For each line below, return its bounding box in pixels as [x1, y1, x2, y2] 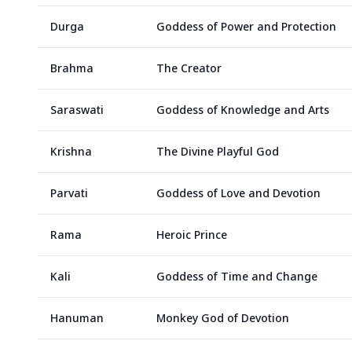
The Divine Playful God [156, 144, 279, 159]
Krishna [50, 144, 92, 159]
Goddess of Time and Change [156, 269, 317, 284]
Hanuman [50, 310, 104, 325]
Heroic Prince [156, 227, 227, 242]
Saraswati [50, 102, 104, 117]
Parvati [50, 185, 88, 200]
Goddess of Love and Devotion [156, 185, 321, 200]
